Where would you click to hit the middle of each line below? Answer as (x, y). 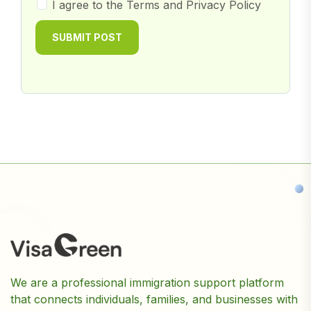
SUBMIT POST (87, 37)
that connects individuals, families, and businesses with (154, 299)
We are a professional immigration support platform (147, 283)
